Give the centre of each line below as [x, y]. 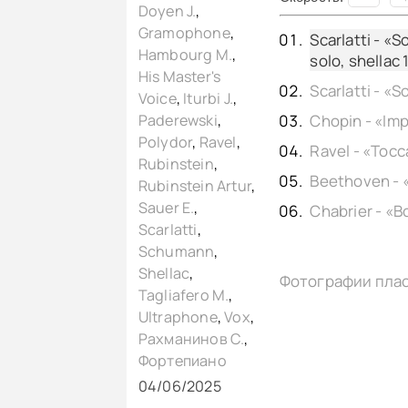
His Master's [179, 77]
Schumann [176, 252]
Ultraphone [178, 317]
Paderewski [178, 121]
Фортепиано [182, 361]
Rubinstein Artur [194, 186]
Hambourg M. [185, 55]
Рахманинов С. [191, 339]
